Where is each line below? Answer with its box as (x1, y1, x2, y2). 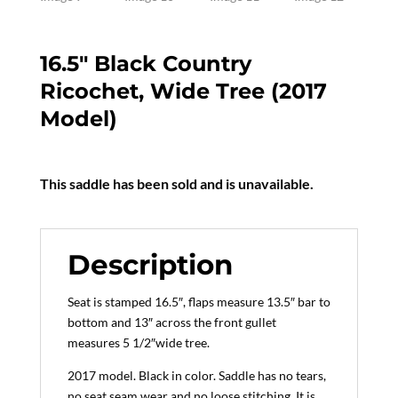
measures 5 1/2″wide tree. (67, 334, 210, 350)
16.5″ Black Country (39, 50, 251, 76)
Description (67, 247, 233, 282)
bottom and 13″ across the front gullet (67, 314, 276, 330)
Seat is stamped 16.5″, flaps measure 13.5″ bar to (67, 293, 330, 309)
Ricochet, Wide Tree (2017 (39, 77, 327, 104)
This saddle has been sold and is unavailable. (39, 174, 314, 192)
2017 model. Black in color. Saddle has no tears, (67, 367, 326, 383)
